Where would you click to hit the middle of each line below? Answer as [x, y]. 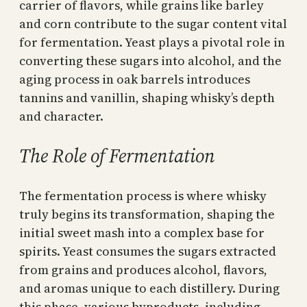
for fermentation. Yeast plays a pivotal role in [152, 42]
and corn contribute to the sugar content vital [153, 23]
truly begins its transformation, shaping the [147, 214]
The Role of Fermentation [117, 155]
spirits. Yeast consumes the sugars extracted [148, 251]
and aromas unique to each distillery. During [149, 288]
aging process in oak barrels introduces [135, 79]
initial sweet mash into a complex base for [142, 232]
